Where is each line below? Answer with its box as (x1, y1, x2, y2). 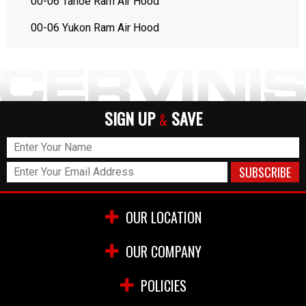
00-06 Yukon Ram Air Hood (31, 21, 159, 34)
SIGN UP (104, 106, 159, 130)
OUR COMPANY (125, 241, 201, 262)
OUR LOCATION (125, 207, 201, 227)
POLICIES (140, 275, 186, 296)
